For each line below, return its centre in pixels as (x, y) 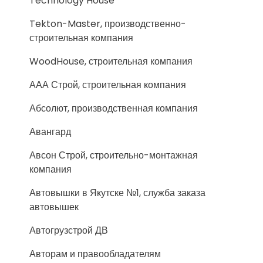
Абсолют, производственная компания (114, 108)
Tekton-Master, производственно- (108, 24)
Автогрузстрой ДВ (69, 230)
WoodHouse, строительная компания (111, 61)
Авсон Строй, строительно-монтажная (114, 155)
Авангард (50, 132)
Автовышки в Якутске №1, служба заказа (117, 193)
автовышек (54, 207)
